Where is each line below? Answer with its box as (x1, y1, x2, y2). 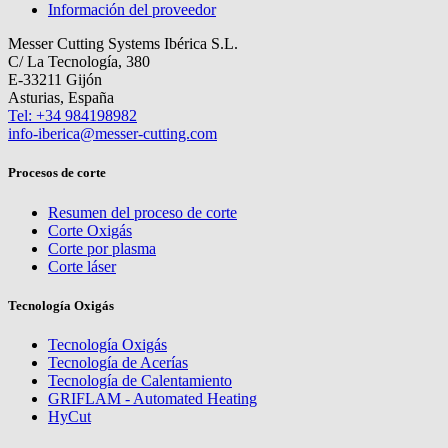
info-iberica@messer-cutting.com (8, 125, 217, 143)
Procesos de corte (8, 165, 106, 181)
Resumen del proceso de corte (48, 203, 237, 221)
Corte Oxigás (48, 221, 132, 239)
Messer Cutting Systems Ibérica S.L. (8, 35, 238, 53)
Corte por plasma (48, 239, 156, 257)
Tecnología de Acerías (48, 353, 188, 371)
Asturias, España (8, 89, 114, 107)
